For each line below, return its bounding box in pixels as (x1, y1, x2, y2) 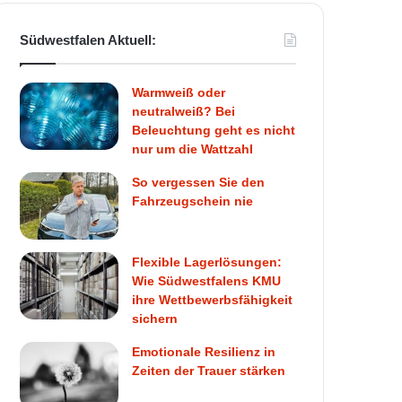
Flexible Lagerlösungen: (132, 254, 283, 269)
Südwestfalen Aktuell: (20, 31, 157, 48)
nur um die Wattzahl (132, 141, 254, 156)
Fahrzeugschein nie (132, 193, 254, 208)
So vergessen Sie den (132, 174, 266, 189)
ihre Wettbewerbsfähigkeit (132, 292, 293, 307)
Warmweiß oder (132, 84, 226, 100)
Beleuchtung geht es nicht (132, 122, 296, 137)
